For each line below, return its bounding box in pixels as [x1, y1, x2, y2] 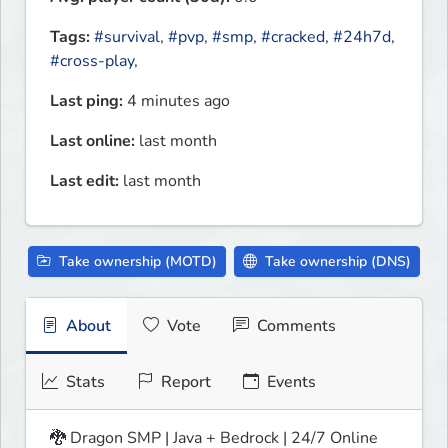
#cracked [261, 26, 325, 49]
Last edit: [50, 170, 119, 193]
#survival [94, 26, 160, 49]
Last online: [50, 130, 135, 153]
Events [263, 371, 316, 394]
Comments [253, 315, 336, 338]
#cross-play [50, 50, 134, 73]
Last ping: [50, 90, 123, 113]
